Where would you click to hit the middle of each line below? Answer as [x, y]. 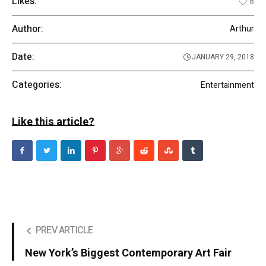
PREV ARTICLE [64, 231]
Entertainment [227, 85]
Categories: [37, 85]
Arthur [242, 29]
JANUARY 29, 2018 [223, 57]
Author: [28, 29]
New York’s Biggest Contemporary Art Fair [128, 254]
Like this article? [53, 122]
